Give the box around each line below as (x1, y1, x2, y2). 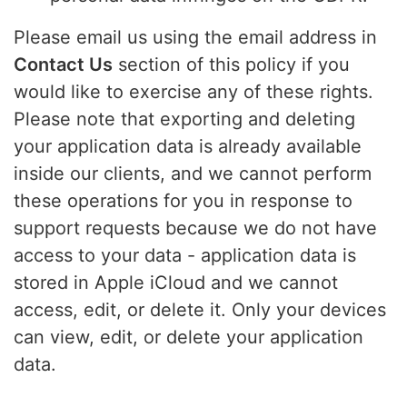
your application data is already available (14, 135, 362, 158)
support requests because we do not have (14, 217, 377, 240)
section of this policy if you (113, 54, 350, 76)
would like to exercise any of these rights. (14, 81, 373, 104)
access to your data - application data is (14, 244, 356, 267)
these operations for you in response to (14, 190, 352, 213)
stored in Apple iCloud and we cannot (14, 272, 338, 294)
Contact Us (14, 54, 113, 76)
